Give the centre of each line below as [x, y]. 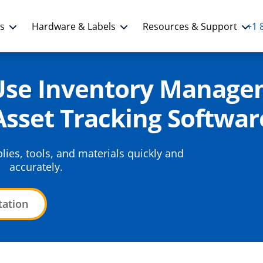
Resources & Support [190, 26]
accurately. [36, 167]
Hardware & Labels [74, 26]
